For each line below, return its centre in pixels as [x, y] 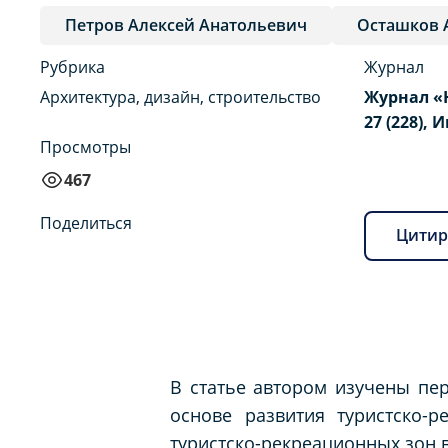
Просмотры [85, 146]
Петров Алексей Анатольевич [186, 24]
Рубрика [72, 66]
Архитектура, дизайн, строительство [180, 96]
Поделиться [86, 222]
